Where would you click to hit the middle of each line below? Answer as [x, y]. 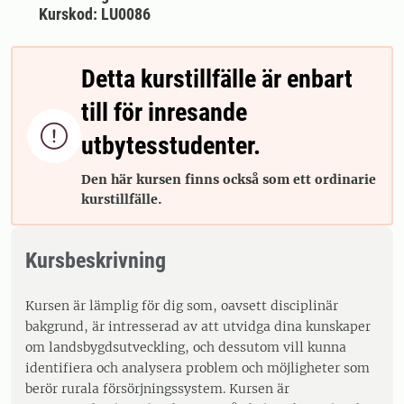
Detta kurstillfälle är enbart [217, 79]
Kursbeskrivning [96, 261]
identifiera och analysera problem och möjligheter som [197, 368]
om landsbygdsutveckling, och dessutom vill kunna [186, 347]
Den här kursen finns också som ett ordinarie [229, 179]
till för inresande [164, 112]
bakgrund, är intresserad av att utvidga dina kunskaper [198, 326]
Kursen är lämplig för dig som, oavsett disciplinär [182, 306]
